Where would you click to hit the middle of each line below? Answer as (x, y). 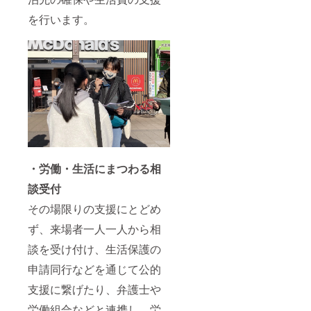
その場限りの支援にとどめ (94, 208)
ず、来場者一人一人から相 (94, 228)
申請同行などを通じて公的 (94, 269)
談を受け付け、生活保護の (94, 249)
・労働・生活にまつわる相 (94, 168)
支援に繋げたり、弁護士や (94, 289)
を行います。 (61, 19)
